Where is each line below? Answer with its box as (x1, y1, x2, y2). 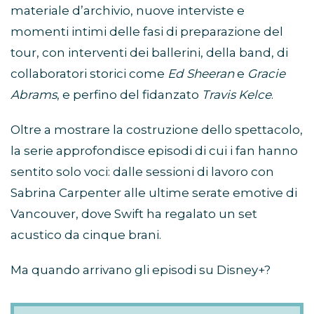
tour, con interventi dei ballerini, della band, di (11, 46, 288, 60)
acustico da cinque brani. (11, 228, 161, 243)
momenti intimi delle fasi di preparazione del (11, 25, 283, 39)
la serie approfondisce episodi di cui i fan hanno (11, 144, 298, 158)
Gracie (247, 67, 285, 81)
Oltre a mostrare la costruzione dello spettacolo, (11, 123, 303, 137)
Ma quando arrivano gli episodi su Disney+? (11, 263, 271, 278)
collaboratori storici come (11, 67, 168, 81)
